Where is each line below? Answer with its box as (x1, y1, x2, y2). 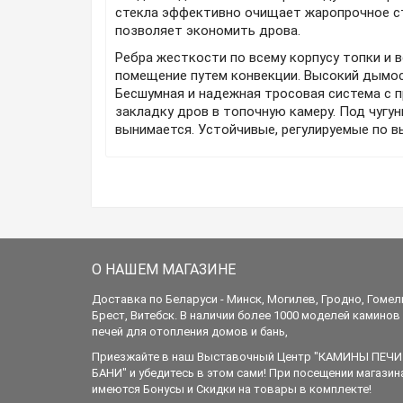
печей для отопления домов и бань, (92, 325, 288, 338)
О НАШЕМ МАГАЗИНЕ (92, 261, 236, 278)
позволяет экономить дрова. (115, 22, 300, 39)
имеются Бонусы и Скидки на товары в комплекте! (92, 382, 372, 396)
